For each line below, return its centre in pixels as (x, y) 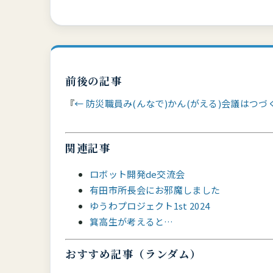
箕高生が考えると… (132, 221)
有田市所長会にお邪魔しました (155, 190)
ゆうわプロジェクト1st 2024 (150, 205)
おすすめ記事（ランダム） (133, 254)
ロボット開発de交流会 (137, 174)
